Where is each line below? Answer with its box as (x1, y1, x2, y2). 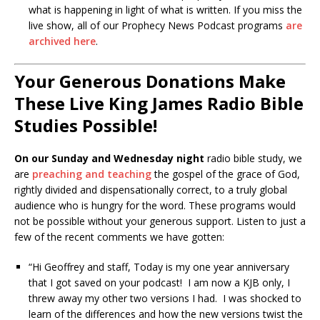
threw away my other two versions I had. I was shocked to (29, 291, 301, 305)
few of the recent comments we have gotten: (14, 229, 224, 244)
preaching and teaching (32, 166, 151, 181)
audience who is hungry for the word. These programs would (14, 198, 296, 212)
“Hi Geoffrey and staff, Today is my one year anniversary (29, 259, 289, 274)
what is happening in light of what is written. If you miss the (29, 2, 302, 16)
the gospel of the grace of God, (151, 166, 300, 181)
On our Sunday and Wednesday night (14, 151, 204, 165)
